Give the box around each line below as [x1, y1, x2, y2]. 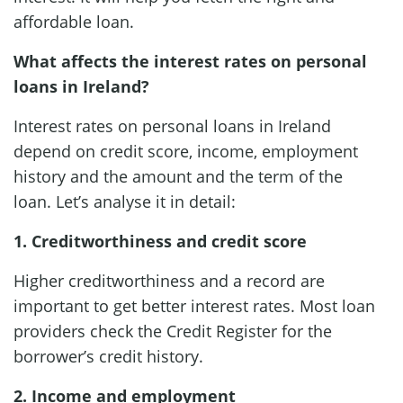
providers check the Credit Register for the [13, 319, 332, 342]
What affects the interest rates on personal [13, 49, 367, 72]
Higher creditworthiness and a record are [13, 269, 325, 291]
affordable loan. [13, 10, 139, 32]
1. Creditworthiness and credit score [13, 229, 307, 252]
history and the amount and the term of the [13, 165, 343, 187]
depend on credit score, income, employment [13, 139, 358, 162]
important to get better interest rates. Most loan [13, 294, 375, 317]
